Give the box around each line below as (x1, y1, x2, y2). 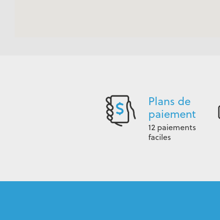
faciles (148, 132, 171, 142)
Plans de (148, 93, 191, 109)
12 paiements (148, 122, 196, 133)
